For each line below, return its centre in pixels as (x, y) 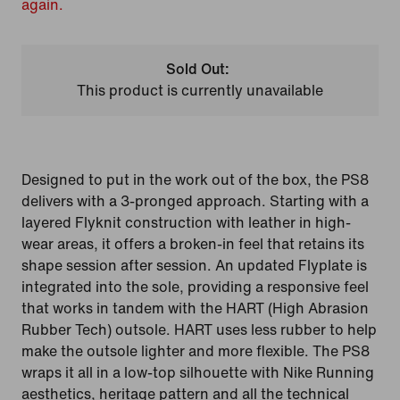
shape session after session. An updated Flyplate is (194, 266)
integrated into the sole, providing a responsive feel (195, 287)
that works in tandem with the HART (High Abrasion (195, 308)
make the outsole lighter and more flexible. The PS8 (196, 351)
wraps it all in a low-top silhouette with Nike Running (198, 373)
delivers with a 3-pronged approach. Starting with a (195, 201)
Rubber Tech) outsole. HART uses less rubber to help (199, 330)
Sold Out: (198, 69)
